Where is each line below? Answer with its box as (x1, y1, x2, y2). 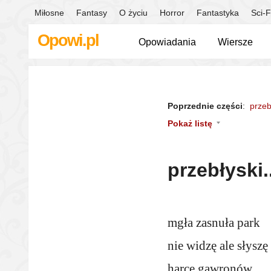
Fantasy (76, 8, 107, 18)
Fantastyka (197, 8, 239, 18)
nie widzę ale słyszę (168, 238, 268, 253)
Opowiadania (139, 37, 196, 47)
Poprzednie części (168, 101, 243, 111)
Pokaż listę (168, 119, 212, 128)
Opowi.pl (38, 31, 99, 50)
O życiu (119, 8, 148, 18)
